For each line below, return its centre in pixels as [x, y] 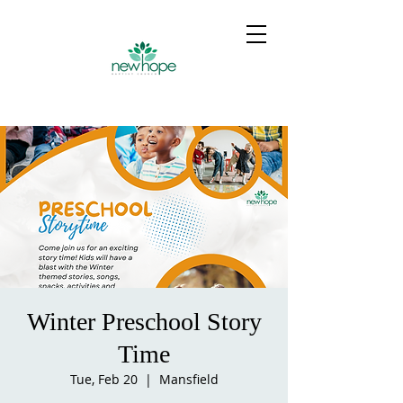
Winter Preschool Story [144, 322]
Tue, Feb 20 [103, 379]
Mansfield [188, 379]
